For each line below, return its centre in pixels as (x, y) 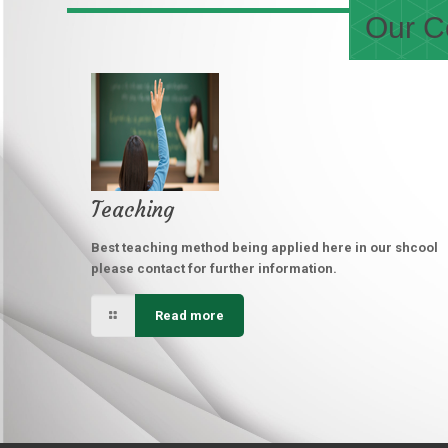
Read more (189, 315)
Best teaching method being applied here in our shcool (264, 247)
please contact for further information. (213, 268)
